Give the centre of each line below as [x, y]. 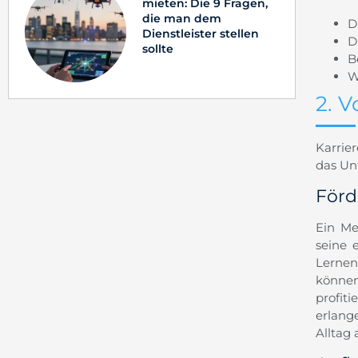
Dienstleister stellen [201, 34]
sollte [158, 49]
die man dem [182, 19]
